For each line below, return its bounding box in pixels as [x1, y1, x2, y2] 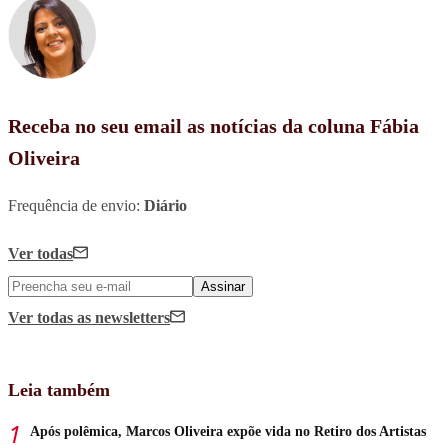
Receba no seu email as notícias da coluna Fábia [8, 114, 419, 137]
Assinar [201, 278, 245, 294]
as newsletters [77, 308, 170, 326]
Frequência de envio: [8, 196, 144, 214]
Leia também [8, 379, 110, 400]
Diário [144, 196, 187, 214]
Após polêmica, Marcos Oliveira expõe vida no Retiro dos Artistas [30, 423, 426, 439]
